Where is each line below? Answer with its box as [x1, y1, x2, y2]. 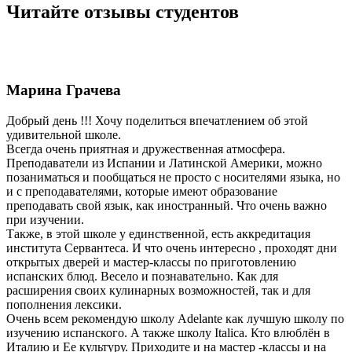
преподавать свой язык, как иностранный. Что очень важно [6, 198, 327, 212]
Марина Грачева [6, 81, 121, 98]
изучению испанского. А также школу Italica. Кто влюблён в [6, 325, 330, 339]
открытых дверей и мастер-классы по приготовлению [6, 255, 296, 269]
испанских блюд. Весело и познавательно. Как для [6, 269, 278, 283]
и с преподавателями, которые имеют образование [6, 184, 277, 198]
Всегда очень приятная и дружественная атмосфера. [6, 141, 288, 156]
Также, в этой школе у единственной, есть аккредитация [6, 226, 310, 240]
